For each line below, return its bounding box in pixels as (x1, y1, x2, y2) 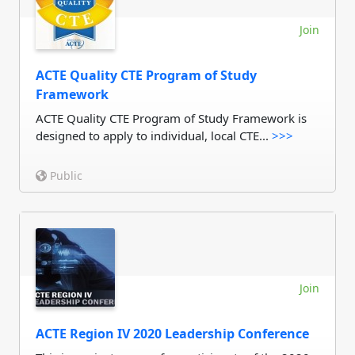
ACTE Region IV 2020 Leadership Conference (36, 325, 309, 342)
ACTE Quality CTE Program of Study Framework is (36, 110, 307, 126)
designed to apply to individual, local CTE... (36, 128, 272, 143)
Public (47, 168, 82, 183)
